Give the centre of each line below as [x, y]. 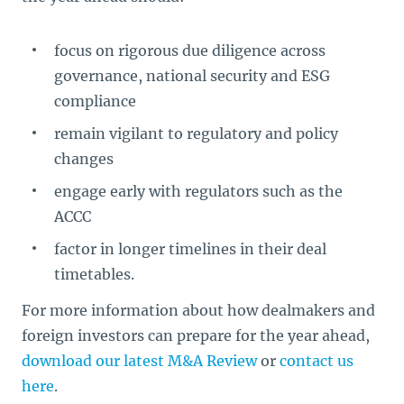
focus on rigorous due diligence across [190, 50]
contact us [317, 361]
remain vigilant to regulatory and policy [196, 133]
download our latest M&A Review [139, 361]
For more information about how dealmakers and [198, 310]
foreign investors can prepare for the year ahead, [196, 335]
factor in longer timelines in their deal [190, 249]
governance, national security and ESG [192, 76]
